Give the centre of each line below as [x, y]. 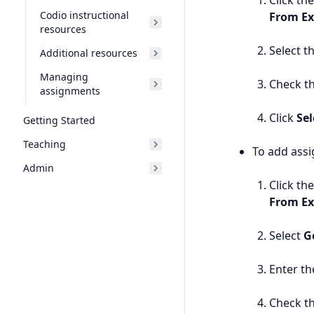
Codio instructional [84, 15]
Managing [64, 77]
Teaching [45, 144]
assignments [70, 91]
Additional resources [89, 53]
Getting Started [59, 120]
